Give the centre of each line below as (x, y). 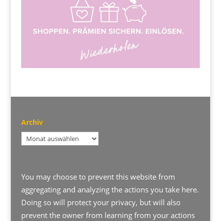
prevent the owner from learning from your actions (108, 215)
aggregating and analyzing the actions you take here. (110, 189)
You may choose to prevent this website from (98, 176)
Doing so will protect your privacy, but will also (101, 202)
